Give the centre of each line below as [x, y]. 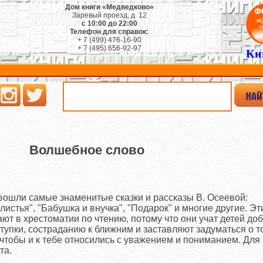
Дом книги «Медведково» [109, 7]
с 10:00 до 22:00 [109, 23]
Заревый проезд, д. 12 [109, 15]
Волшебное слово [87, 150]
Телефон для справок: [109, 32]
